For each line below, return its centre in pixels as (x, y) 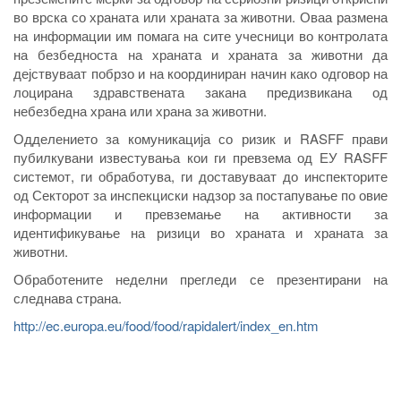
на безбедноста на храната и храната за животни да (200, 54)
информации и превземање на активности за (200, 213)
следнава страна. (68, 298)
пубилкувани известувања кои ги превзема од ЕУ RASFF (200, 157)
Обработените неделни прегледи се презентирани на (200, 279)
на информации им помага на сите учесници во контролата (200, 35)
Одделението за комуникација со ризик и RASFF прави (200, 138)
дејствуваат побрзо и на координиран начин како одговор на (200, 73)
